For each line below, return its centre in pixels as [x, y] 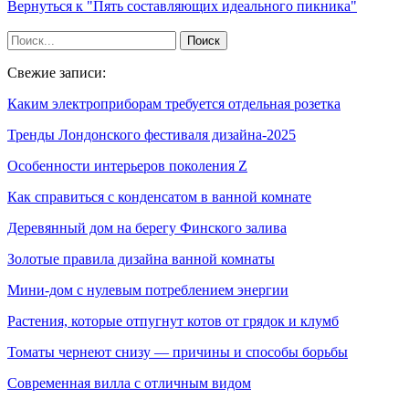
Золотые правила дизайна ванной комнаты [141, 259]
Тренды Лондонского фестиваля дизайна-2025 [152, 135]
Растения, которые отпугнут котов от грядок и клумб [173, 321]
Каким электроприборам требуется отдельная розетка [174, 104]
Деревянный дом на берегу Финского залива [147, 228]
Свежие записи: [57, 73]
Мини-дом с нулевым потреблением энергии [148, 290]
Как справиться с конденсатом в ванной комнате [159, 197]
